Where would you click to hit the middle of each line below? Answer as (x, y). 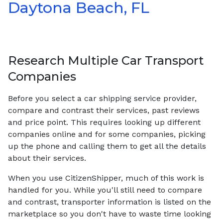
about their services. (47, 158)
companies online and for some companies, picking (107, 134)
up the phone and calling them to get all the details (107, 146)
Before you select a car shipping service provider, (102, 98)
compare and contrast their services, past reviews (104, 110)
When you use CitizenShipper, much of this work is (106, 178)
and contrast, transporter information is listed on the (110, 202)
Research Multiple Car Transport (106, 60)
